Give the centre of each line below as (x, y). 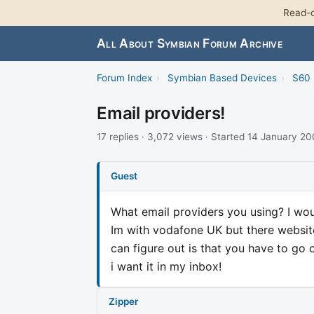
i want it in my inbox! (166, 266)
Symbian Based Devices (222, 78)
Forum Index (124, 78)
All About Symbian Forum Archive (190, 43)
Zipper (123, 302)
